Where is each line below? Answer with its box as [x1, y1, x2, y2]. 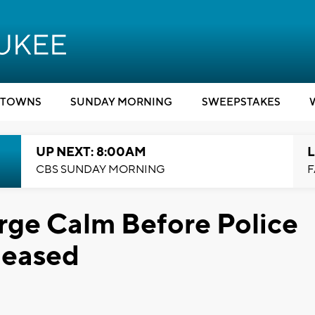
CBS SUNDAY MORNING [35, 162, 165, 176]
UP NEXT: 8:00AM [35, 144, 146, 160]
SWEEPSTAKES [201, 96, 281, 109]
